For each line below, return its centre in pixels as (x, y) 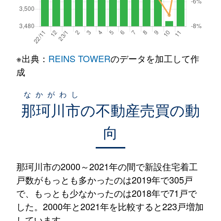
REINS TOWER (79, 58)
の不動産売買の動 (140, 110)
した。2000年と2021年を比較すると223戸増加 (110, 206)
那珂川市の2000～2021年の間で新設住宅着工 (107, 166)
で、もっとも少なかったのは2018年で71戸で (106, 193)
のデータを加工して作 (155, 58)
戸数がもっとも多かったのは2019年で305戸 (104, 179)
